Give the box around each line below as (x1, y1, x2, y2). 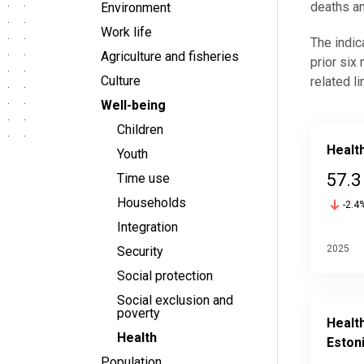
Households (117, 195, 186, 210)
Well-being (101, 97, 166, 113)
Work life (101, 24, 152, 40)
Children (117, 122, 163, 137)
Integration (117, 219, 178, 235)
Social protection (117, 268, 213, 284)
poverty (117, 305, 160, 321)
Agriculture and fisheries (101, 49, 239, 64)
